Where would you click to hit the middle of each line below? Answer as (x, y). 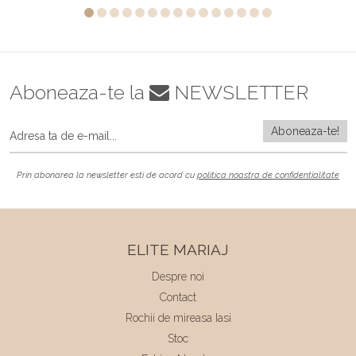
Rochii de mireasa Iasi (178, 317)
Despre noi (178, 276)
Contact (178, 297)
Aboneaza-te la (79, 92)
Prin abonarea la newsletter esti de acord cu (107, 175)
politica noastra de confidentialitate (268, 175)
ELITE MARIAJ (178, 249)
